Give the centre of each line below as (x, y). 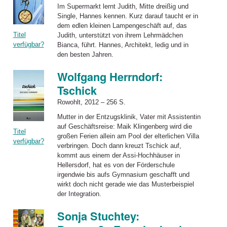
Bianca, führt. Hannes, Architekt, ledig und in (123, 45)
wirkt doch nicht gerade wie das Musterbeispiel (125, 184)
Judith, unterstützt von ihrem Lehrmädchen (120, 35)
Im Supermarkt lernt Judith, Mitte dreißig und (123, 6)
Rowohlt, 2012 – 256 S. (91, 102)
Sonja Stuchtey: (98, 216)
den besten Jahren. (85, 54)
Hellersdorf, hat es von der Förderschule (116, 165)
